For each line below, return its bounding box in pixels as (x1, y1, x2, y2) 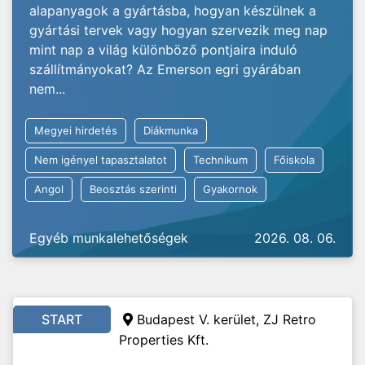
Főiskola (274, 153, 314, 166)
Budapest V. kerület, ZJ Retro (137, 311, 316, 328)
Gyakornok (203, 182, 257, 196)
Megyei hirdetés (34, 124, 117, 137)
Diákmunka (143, 124, 198, 137)
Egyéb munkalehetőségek (29, 230, 188, 246)
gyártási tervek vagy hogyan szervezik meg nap (29, 22, 328, 38)
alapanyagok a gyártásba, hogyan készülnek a (29, 2, 316, 19)
